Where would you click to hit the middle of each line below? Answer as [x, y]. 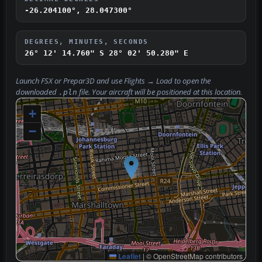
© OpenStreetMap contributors [194, 256]
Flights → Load [148, 81]
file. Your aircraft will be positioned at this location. [160, 92]
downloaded [37, 92]
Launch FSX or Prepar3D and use [70, 81]
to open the [192, 81]
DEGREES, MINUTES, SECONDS [87, 41]
